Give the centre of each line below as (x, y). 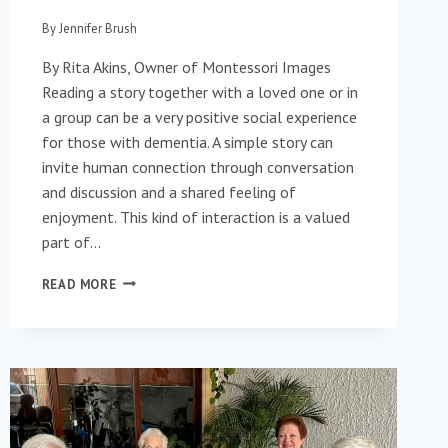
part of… (71, 241)
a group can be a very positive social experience (199, 116)
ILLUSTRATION (163, 379)
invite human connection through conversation (197, 166)
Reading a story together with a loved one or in (199, 91)
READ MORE (79, 284)
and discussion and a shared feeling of (168, 191)
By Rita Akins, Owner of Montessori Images (188, 66)
